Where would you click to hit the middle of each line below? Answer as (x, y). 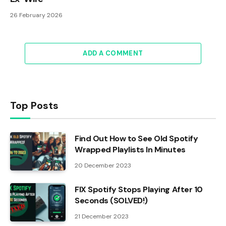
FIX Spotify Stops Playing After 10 (139, 190)
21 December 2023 (102, 217)
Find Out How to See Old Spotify (136, 139)
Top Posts (34, 106)
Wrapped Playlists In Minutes (130, 150)
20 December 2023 (103, 166)
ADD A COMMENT (113, 53)
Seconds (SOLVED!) (111, 201)
